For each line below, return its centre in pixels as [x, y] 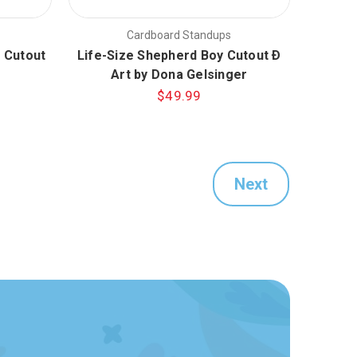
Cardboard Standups [179, 35]
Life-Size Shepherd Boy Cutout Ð [179, 55]
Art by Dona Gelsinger [179, 74]
